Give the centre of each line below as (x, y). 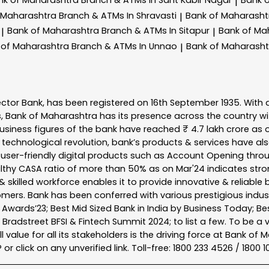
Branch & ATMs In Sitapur (156, 31)
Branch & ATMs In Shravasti (118, 15)
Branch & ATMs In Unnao (124, 47)
